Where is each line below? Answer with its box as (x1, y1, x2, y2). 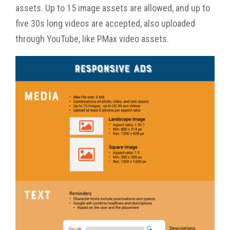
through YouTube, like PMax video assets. (15, 33, 169, 44)
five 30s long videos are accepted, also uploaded (15, 17, 195, 29)
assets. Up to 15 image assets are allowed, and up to (15, 2, 210, 13)
